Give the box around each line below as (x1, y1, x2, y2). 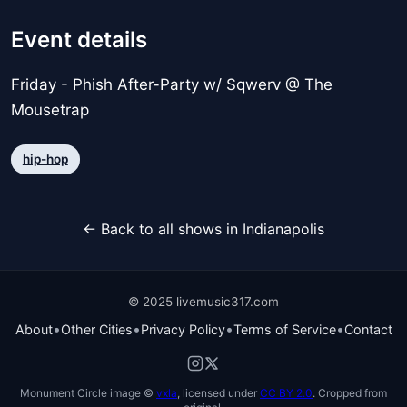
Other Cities (60, 321, 133, 337)
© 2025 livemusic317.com (128, 293, 279, 309)
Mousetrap (11, 101, 89, 120)
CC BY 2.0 (260, 385, 313, 400)
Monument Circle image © (20, 385, 156, 400)
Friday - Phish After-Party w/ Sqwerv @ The (11, 75, 333, 94)
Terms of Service (233, 321, 336, 337)
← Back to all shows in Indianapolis (83, 219, 324, 238)
